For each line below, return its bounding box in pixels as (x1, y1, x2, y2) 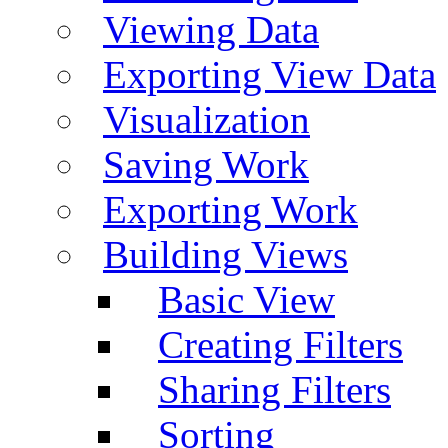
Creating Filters (158, 322, 403, 366)
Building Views (103, 232, 348, 276)
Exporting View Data (103, 52, 436, 96)
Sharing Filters (158, 367, 391, 411)
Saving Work (103, 142, 309, 186)
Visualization (103, 97, 310, 141)
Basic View (158, 277, 335, 321)
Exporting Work (103, 187, 358, 231)
